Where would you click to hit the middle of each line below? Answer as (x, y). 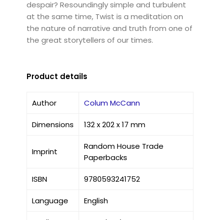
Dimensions (53, 125)
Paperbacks (105, 158)
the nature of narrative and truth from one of (109, 28)
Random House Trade (124, 146)
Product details (57, 77)
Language (50, 201)
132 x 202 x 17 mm (114, 125)
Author (44, 103)
